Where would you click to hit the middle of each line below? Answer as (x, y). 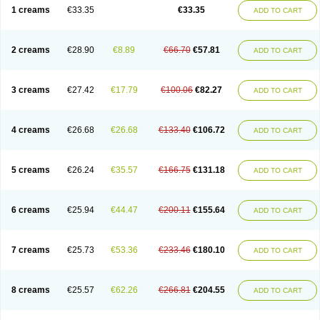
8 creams (30, 290)
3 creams (30, 90)
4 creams (30, 130)
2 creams (30, 50)
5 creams (30, 170)
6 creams (30, 210)
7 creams (30, 250)
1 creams (30, 10)
